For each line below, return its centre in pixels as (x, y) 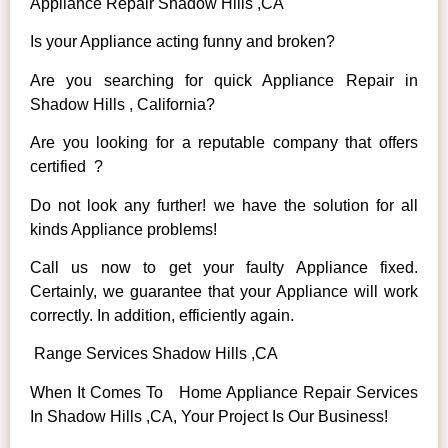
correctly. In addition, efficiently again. (162, 315)
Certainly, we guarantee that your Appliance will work (224, 291)
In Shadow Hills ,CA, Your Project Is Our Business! (209, 416)
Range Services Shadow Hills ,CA (154, 354)
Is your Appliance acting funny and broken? (182, 42)
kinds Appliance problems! (123, 229)
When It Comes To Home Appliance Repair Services (224, 392)
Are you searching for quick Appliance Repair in (224, 80)
